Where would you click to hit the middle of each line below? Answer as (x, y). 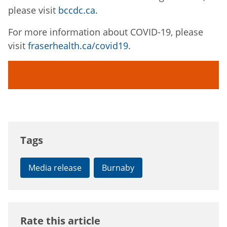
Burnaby (118, 168)
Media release (55, 168)
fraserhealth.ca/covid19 (78, 46)
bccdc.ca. (78, 10)
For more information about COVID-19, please (106, 32)
